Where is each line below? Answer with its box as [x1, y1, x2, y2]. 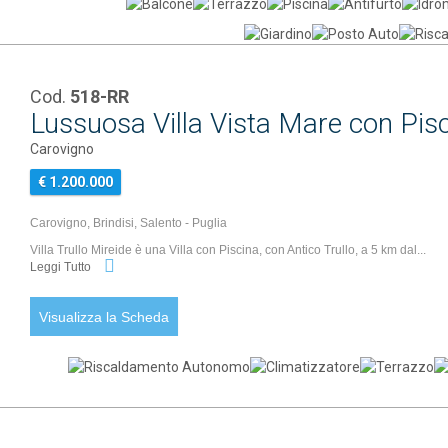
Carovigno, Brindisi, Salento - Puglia [30, 216, 228, 230]
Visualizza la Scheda [39, 309, 170, 325]
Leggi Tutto [30, 260, 95, 275]
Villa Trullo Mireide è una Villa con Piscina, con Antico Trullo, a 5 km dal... [30, 243, 427, 257]
